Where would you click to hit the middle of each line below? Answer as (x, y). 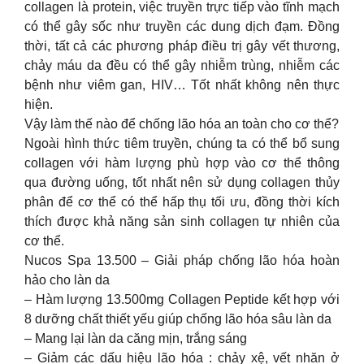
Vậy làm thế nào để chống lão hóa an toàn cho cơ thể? (182, 123)
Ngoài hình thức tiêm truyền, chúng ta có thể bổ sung (182, 143)
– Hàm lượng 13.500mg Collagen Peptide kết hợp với (182, 299)
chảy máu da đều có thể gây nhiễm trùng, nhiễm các (182, 65)
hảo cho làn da (67, 279)
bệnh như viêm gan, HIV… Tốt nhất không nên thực (182, 84)
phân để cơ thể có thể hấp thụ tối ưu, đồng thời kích (182, 201)
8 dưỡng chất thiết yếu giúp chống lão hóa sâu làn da (178, 318)
